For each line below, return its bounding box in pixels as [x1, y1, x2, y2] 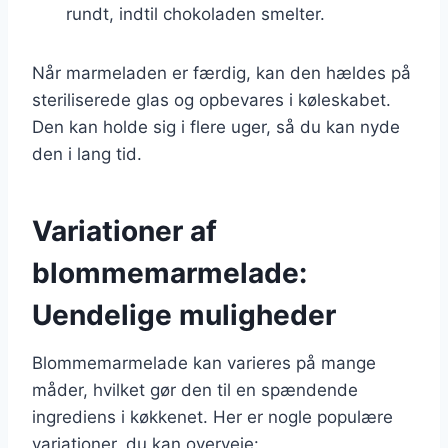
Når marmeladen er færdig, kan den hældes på [32, 62, 411, 83]
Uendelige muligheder [32, 297, 336, 332]
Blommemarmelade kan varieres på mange [32, 352, 376, 373]
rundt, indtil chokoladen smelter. [66, 3, 325, 24]
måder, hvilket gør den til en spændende [32, 379, 358, 400]
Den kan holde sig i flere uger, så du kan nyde [32, 116, 400, 137]
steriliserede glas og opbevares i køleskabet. [32, 89, 391, 110]
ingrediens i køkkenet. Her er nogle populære [32, 406, 393, 427]
